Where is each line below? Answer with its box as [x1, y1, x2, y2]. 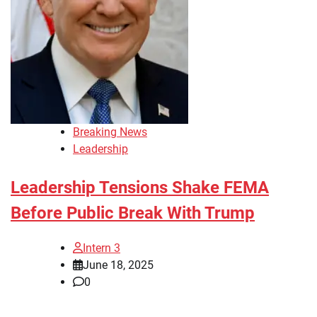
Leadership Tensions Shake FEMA [11, 177, 269, 197]
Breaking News [73, 125, 147, 139]
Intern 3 [83, 241, 120, 255]
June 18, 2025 [83, 258, 154, 272]
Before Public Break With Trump [11, 202, 255, 223]
